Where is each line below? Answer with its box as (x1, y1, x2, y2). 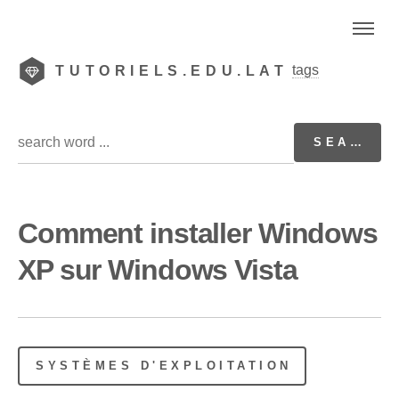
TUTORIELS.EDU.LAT (55, 63, 289, 78)
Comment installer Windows (18, 216, 379, 249)
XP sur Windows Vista (18, 253, 297, 286)
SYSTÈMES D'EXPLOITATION (36, 358, 292, 372)
